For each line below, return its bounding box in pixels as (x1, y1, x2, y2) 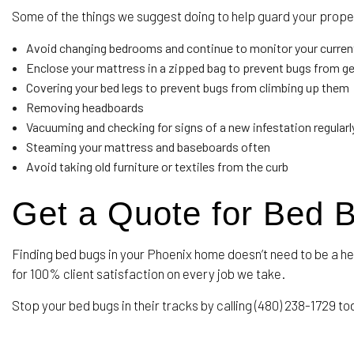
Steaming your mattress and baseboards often (25, 139, 270, 154)
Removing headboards (25, 100, 144, 115)
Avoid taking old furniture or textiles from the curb (25, 159, 288, 174)
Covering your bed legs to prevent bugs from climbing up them (25, 80, 349, 95)
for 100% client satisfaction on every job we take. (12, 265, 285, 281)
